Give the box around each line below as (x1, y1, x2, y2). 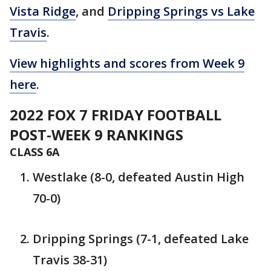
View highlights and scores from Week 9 (10, 54, 244, 71)
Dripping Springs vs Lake (108, 2, 255, 19)
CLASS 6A (10, 144, 59, 159)
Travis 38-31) (33, 251, 107, 268)
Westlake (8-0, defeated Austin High (33, 168, 244, 185)
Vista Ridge (10, 2, 76, 19)
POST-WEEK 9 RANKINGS (10, 124, 183, 145)
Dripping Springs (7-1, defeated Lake (33, 230, 249, 247)
